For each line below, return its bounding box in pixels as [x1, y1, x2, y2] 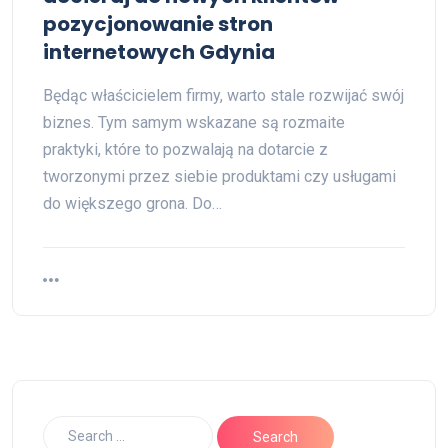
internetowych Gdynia [43, 38, 275, 66]
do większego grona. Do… [43, 194, 222, 213]
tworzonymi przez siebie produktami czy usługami [43, 167, 396, 186]
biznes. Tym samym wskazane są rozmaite [43, 113, 345, 132]
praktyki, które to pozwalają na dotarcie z [43, 140, 328, 159]
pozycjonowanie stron [43, 10, 273, 38]
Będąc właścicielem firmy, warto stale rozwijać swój [43, 86, 404, 105]
